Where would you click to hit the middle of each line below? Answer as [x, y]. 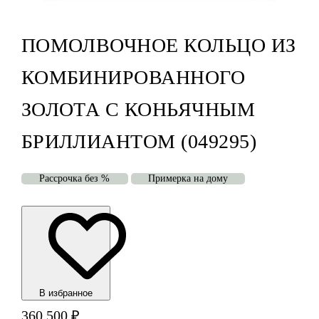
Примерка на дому [188, 179]
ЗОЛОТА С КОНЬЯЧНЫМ [138, 110]
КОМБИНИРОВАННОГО [133, 78]
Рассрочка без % [75, 179]
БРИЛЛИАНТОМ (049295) [138, 142]
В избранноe [66, 293]
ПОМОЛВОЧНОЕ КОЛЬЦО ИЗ [158, 46]
